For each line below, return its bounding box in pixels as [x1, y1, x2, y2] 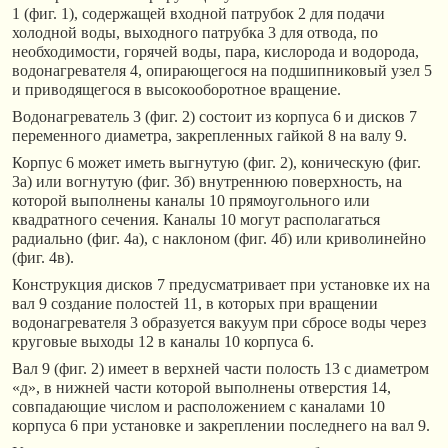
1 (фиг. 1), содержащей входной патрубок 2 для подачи [12, 4, 385, 22]
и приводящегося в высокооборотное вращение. [12, 80, 341, 98]
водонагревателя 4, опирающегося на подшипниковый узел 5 [12, 61, 432, 79]
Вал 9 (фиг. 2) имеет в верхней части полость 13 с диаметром [12, 359, 429, 377]
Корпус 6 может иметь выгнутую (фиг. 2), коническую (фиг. [12, 153, 421, 171]
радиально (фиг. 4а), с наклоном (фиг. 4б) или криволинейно [12, 229, 426, 247]
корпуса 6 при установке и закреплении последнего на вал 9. [12, 416, 430, 434]
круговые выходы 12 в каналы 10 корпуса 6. [12, 332, 314, 350]
